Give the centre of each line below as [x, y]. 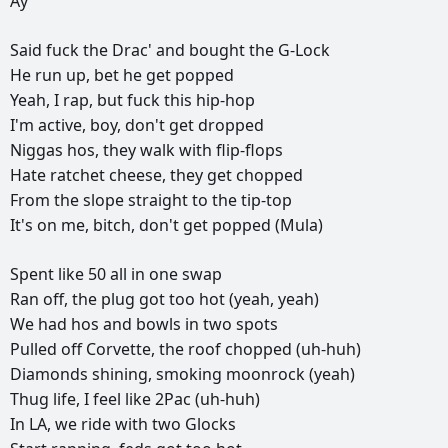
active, [64, 125]
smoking [191, 374]
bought [219, 50]
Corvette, [122, 349]
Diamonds [51, 374]
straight [160, 200]
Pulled [35, 349]
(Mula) [299, 225]
